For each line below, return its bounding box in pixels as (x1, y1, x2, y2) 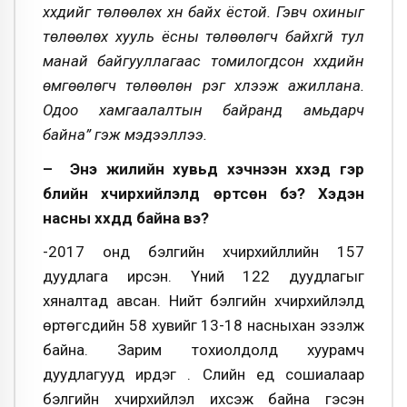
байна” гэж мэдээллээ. (43, 124, 211, 144)
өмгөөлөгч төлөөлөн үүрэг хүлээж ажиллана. (43, 75, 364, 94)
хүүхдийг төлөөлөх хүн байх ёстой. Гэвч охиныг (43, 2, 364, 21)
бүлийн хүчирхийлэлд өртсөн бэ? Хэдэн (43, 184, 364, 203)
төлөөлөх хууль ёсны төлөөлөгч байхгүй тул (43, 26, 364, 45)
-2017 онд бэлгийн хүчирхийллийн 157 (43, 243, 364, 262)
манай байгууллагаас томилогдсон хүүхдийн (43, 51, 364, 70)
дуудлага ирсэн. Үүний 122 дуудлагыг (43, 267, 364, 286)
